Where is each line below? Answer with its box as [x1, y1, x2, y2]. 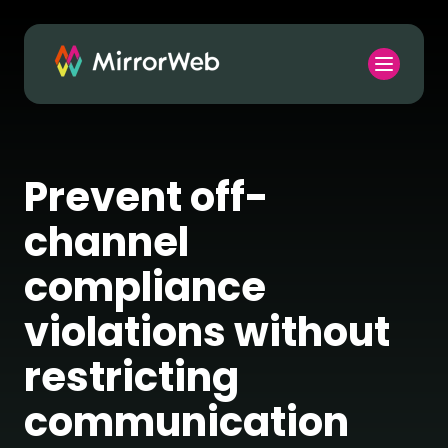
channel [24, 214, 189, 270]
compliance [24, 259, 266, 315]
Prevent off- [24, 169, 269, 225]
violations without [24, 304, 390, 360]
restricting [24, 349, 239, 405]
